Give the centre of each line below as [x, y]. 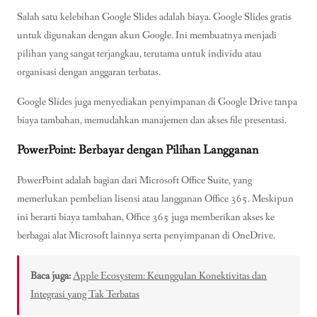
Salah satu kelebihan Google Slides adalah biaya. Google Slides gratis [154, 17]
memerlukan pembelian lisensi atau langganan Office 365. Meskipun [155, 198]
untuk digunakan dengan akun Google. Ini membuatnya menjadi [147, 36]
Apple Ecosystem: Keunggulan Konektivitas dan [170, 276]
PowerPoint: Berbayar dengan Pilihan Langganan [138, 150]
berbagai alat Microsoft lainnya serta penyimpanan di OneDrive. [146, 235]
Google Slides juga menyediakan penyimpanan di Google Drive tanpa [157, 102]
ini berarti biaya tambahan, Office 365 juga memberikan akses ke [146, 217]
